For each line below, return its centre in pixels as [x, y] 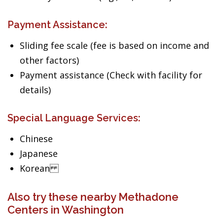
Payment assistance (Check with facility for [111, 75]
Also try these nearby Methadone [93, 197]
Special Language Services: [74, 118]
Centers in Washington [66, 210]
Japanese [39, 153]
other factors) [49, 60]
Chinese [36, 139]
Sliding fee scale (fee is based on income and [114, 45]
